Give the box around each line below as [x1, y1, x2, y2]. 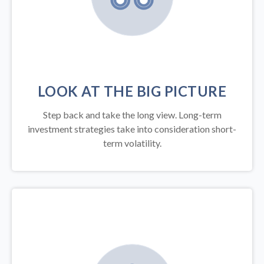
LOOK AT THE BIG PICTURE [37, 82, 227, 100]
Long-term [178, 109, 222, 121]
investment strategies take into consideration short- [28, 123, 236, 135]
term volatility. [103, 137, 161, 149]
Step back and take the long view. [42, 109, 179, 121]
